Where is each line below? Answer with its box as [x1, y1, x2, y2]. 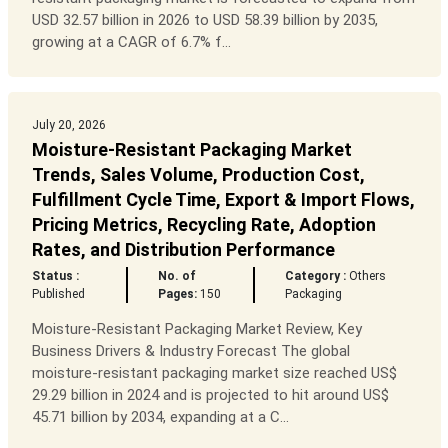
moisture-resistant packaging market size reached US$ [31, 364, 397, 383]
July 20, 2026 [31, 118, 106, 133]
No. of [158, 269, 197, 284]
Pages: [158, 287, 198, 302]
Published [31, 287, 85, 302]
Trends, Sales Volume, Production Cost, [31, 164, 365, 186]
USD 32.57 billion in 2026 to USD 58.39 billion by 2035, [31, 11, 378, 30]
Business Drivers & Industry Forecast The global [31, 342, 350, 361]
